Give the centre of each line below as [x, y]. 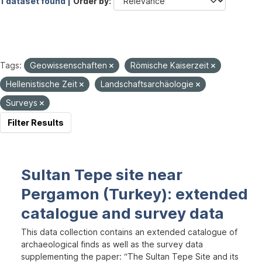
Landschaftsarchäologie [148, 84]
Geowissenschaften [70, 65]
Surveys [23, 103]
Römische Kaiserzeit [171, 65]
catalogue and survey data [123, 213]
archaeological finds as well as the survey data [112, 244]
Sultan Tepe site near [102, 175]
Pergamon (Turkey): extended [135, 194]
